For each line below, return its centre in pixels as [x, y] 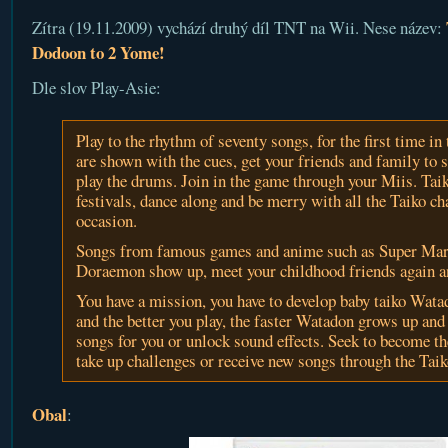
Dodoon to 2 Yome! [98, 52]
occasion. [106, 220]
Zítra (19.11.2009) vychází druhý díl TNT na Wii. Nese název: [238, 27]
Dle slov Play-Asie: [96, 87]
